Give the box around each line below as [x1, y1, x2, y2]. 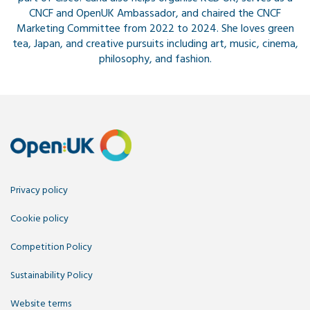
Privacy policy [10, 183, 68, 199]
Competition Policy [10, 239, 92, 256]
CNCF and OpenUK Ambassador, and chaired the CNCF [29, 5, 281, 23]
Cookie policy [10, 211, 69, 228]
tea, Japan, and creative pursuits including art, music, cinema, [12, 35, 298, 53]
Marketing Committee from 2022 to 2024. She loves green [16, 20, 294, 38]
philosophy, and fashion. [98, 51, 212, 69]
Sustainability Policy [10, 268, 93, 284]
